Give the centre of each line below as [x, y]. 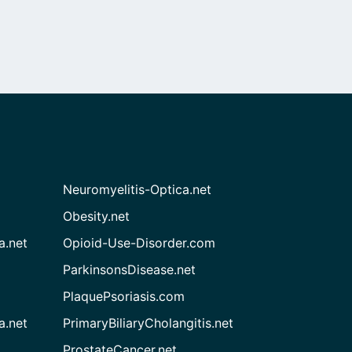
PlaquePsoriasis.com [124, 296]
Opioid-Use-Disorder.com [139, 242]
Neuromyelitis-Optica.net [137, 189]
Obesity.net [97, 216]
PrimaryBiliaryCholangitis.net [148, 323]
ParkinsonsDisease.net [130, 269]
